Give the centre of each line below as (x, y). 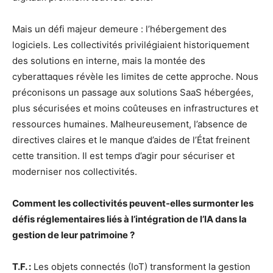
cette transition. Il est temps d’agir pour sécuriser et (123, 156)
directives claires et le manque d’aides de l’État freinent (131, 140)
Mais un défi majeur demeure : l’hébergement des (119, 29)
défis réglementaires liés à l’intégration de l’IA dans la (129, 219)
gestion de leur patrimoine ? (73, 235)
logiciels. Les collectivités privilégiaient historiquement (131, 45)
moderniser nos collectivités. (75, 172)
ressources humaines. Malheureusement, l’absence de (130, 124)
